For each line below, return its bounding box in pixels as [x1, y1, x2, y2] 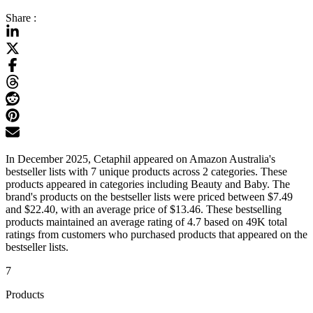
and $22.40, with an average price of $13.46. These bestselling [6, 203, 282, 216]
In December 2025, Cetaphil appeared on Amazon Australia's [6, 153, 275, 166]
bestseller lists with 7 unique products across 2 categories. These [6, 166, 287, 178]
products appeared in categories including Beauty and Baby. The [6, 178, 290, 191]
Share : [6, 12, 36, 24]
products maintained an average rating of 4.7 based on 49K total [6, 216, 287, 228]
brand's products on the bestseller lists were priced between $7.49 [6, 191, 293, 203]
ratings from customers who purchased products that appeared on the [6, 228, 307, 241]
